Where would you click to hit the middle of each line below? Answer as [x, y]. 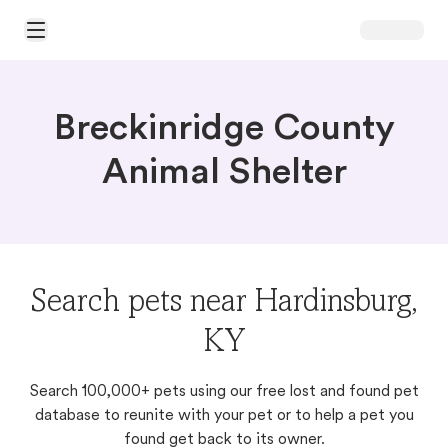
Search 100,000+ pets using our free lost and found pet [224, 392]
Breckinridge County [224, 130]
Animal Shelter [224, 174]
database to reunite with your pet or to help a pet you [224, 416]
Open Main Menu [77, 38]
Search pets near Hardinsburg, [224, 304]
